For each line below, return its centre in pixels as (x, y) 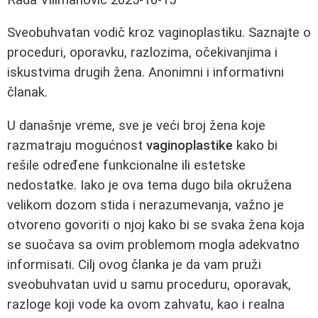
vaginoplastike (190, 146)
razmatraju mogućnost (77, 146)
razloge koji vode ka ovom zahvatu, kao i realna (146, 305)
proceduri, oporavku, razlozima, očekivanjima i (142, 53)
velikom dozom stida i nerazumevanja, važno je (146, 205)
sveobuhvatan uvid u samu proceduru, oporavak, (149, 285)
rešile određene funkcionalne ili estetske (126, 166)
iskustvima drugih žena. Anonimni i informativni (146, 73)
